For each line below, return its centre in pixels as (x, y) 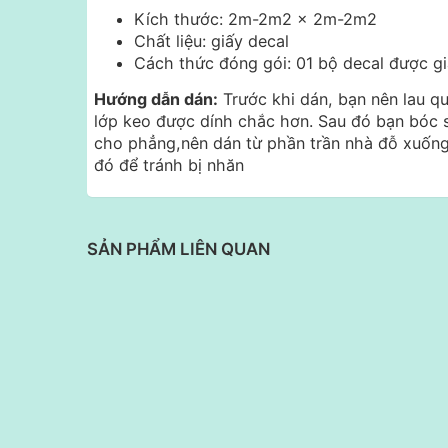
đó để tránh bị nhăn (169, 165)
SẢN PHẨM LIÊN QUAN (178, 249)
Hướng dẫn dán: (156, 99)
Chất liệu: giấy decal (211, 41)
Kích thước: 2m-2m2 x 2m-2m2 (255, 19)
